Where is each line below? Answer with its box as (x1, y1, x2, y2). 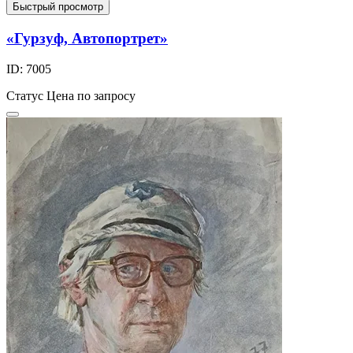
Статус (6, 88, 43, 102)
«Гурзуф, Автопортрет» (6, 30, 168, 47)
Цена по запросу (46, 88, 136, 102)
